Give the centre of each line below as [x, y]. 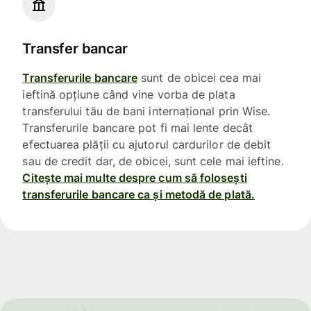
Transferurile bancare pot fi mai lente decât [137, 127]
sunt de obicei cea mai [199, 77]
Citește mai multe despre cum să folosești [135, 177]
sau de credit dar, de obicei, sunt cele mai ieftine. [153, 161]
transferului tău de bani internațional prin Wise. [146, 111]
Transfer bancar [75, 48]
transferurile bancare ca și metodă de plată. [138, 194]
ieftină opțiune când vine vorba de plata [129, 94]
